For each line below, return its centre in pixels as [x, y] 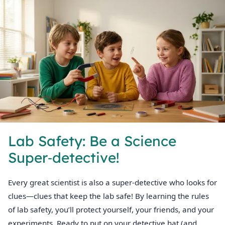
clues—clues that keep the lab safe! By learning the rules [108, 196]
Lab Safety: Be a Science [92, 141]
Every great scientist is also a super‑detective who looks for [113, 183]
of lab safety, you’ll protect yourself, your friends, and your [111, 210]
